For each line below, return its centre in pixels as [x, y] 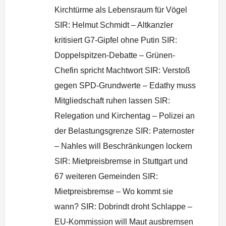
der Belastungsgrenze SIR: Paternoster [124, 131]
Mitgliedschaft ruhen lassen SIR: [112, 100]
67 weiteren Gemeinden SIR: [106, 176]
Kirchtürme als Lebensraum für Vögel [121, 10]
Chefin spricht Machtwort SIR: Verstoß [122, 70]
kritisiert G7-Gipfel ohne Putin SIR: [116, 40]
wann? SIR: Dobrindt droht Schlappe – [123, 206]
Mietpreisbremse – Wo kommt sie [114, 191]
